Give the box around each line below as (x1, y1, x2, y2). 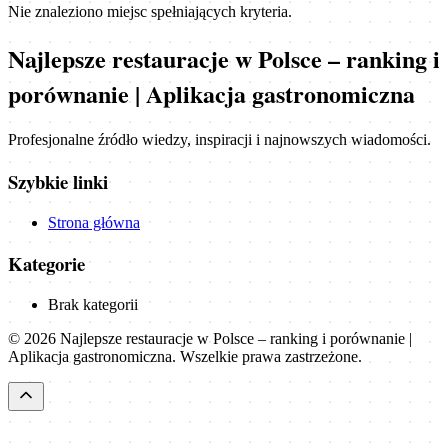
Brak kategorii (48, 296, 138, 313)
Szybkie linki (8, 167, 108, 195)
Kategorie (8, 250, 85, 278)
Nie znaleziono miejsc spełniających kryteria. (8, 3, 292, 21)
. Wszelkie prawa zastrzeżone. (172, 348, 362, 365)
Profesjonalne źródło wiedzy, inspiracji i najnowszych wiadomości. (8, 131, 431, 149)
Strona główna (48, 213, 140, 231)
